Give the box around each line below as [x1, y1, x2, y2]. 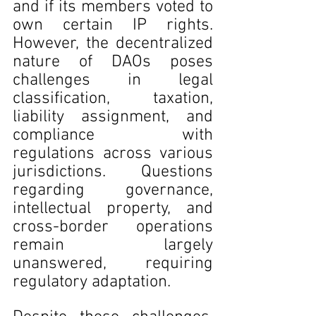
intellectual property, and [13, 199, 213, 219]
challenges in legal [13, 71, 213, 90]
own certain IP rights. [13, 16, 213, 35]
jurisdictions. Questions [13, 162, 213, 182]
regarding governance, [13, 181, 213, 200]
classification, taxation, [13, 89, 213, 109]
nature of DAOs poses [13, 52, 213, 72]
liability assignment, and [13, 107, 213, 127]
